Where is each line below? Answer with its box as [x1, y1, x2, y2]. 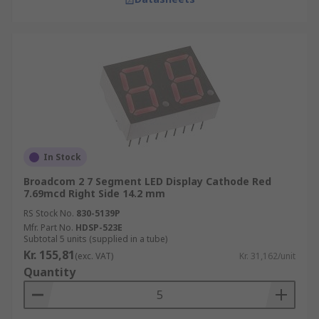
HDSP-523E [75, 221, 122, 234]
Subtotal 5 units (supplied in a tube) [23, 233, 167, 245]
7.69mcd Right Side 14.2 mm [23, 187, 165, 200]
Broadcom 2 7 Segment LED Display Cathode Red [23, 174, 271, 188]
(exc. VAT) [75, 250, 113, 262]
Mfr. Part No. [23, 221, 73, 234]
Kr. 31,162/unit [239, 250, 296, 262]
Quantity [23, 264, 75, 280]
